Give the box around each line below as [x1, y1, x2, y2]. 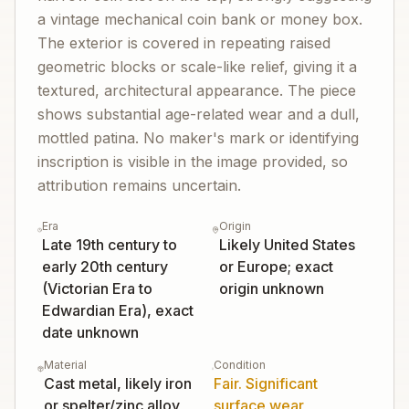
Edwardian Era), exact [41, 301, 194, 320]
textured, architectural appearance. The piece [37, 81, 356, 100]
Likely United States [219, 236, 356, 254]
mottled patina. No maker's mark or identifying [37, 129, 359, 147]
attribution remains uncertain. [37, 176, 241, 194]
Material [43, 358, 87, 372]
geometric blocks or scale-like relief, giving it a [37, 58, 357, 76]
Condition [214, 358, 267, 372]
